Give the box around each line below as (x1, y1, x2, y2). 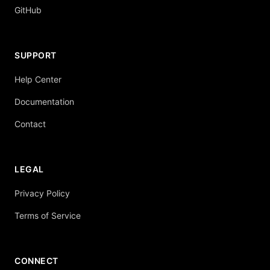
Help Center (14, 74, 61, 84)
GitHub (14, 5, 42, 15)
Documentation (14, 96, 74, 107)
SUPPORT (14, 50, 57, 60)
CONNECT (14, 256, 58, 266)
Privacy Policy (14, 188, 70, 198)
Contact (14, 119, 46, 129)
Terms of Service (14, 210, 81, 221)
